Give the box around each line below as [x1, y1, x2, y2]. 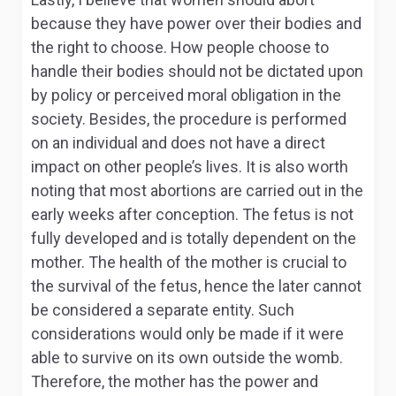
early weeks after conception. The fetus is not [31, 205, 354, 224]
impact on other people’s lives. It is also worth [31, 157, 348, 176]
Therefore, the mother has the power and [31, 372, 318, 391]
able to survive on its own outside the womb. [31, 348, 343, 367]
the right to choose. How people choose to [31, 38, 329, 57]
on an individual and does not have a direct [31, 133, 325, 152]
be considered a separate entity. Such [31, 301, 294, 319]
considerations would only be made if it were [31, 324, 344, 343]
